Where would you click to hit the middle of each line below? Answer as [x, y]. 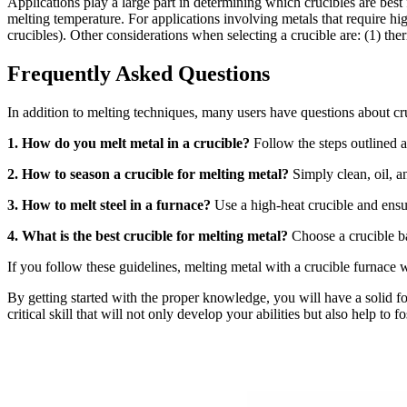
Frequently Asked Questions [139, 73]
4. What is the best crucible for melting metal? [148, 235]
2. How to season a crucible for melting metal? [148, 174]
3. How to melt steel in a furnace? [109, 204]
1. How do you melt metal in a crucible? [129, 143]
